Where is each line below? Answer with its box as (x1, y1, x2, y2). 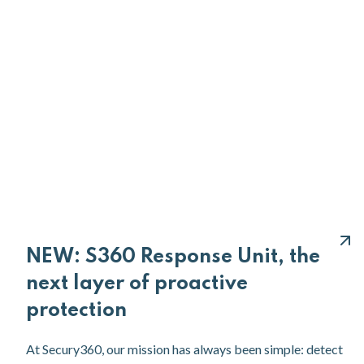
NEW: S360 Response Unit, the (26, 246, 320, 267)
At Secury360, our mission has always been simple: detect (26, 340, 343, 357)
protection (26, 300, 127, 321)
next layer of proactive (26, 273, 248, 294)
